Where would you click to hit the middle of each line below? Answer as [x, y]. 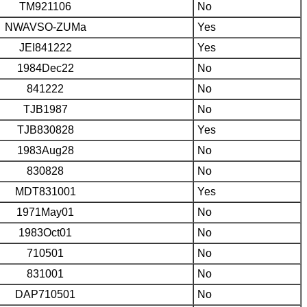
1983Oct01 [45, 232]
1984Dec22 [45, 68]
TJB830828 [45, 130]
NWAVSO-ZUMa [45, 27]
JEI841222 [45, 47]
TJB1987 [45, 109]
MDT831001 [45, 191]
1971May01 [45, 212]
